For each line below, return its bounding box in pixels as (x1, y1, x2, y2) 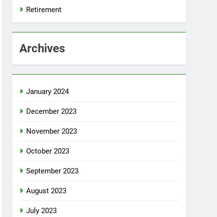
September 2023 (26, 167, 79, 175)
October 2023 (26, 147, 70, 155)
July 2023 (26, 206, 57, 215)
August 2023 (26, 186, 67, 195)
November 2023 (26, 127, 77, 136)
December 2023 (26, 107, 77, 116)
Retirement (26, 5, 62, 14)
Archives (19, 42, 65, 55)
